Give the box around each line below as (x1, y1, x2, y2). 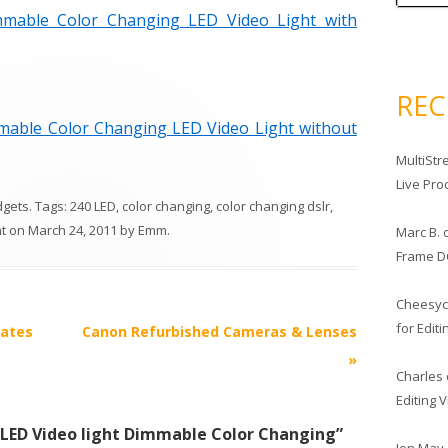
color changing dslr (216, 197, 330, 215)
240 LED (70, 197, 116, 215)
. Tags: (29, 197, 70, 215)
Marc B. (395, 222, 440, 241)
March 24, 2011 (28, 221, 117, 239)
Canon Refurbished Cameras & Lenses (81, 322, 357, 341)
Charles (395, 366, 443, 385)
